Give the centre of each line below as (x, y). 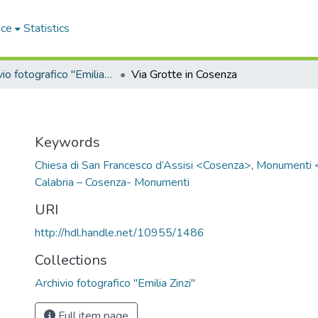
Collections (71, 260)
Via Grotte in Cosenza (184, 75)
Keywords (67, 142)
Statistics (47, 28)
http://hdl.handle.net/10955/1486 (120, 233)
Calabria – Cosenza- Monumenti (112, 182)
